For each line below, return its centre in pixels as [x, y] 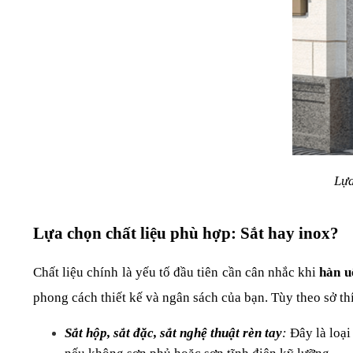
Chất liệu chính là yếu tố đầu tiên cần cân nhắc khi [176, 273]
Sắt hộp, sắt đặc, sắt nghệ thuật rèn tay [173, 333]
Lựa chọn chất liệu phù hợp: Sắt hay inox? [186, 234]
